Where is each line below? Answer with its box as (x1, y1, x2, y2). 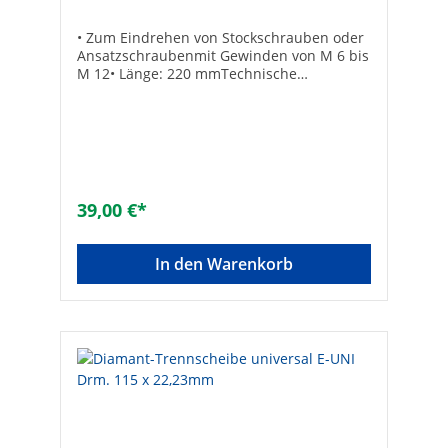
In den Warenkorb (155, 253, 293, 276)
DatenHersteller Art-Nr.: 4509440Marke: (77, 82, 343, 102)
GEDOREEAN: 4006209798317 (77, 100, 273, 120)
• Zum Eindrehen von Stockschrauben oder (77, 28, 364, 48)
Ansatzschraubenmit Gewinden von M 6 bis (77, 46, 369, 66)
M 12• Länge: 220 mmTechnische (77, 64, 297, 84)
